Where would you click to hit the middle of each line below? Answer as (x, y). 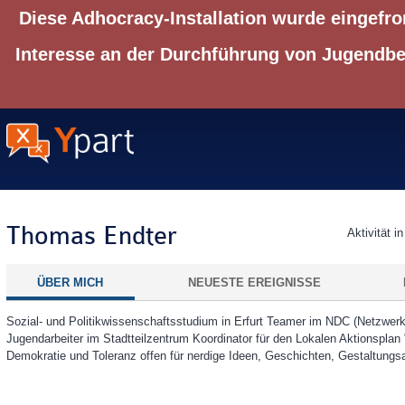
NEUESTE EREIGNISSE (254, 282)
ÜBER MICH (70, 282)
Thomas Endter (95, 236)
